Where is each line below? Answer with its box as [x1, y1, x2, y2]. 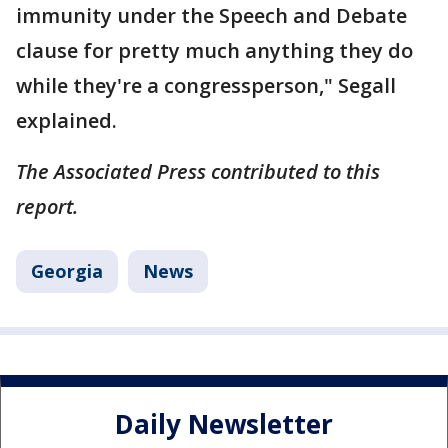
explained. [16, 106, 122, 134]
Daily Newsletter [115, 406, 333, 443]
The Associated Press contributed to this [16, 157, 380, 185]
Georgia [31, 258, 103, 283]
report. [16, 192, 78, 220]
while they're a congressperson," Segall [16, 71, 396, 99]
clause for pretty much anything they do [16, 36, 413, 64]
